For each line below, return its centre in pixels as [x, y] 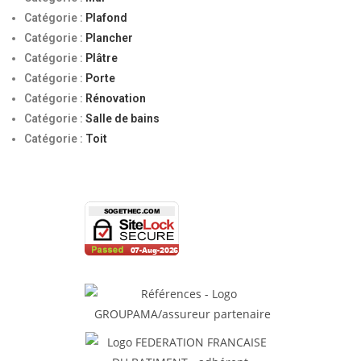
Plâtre [102, 58]
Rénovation [116, 98]
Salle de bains [122, 118]
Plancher [109, 38]
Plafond [106, 18]
